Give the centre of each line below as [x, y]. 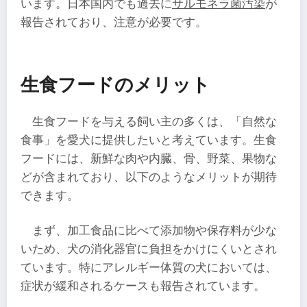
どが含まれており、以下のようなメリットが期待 [149, 177]
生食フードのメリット [115, 85]
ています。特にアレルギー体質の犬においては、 [149, 268]
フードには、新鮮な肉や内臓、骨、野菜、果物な [149, 158]
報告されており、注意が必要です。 [114, 22]
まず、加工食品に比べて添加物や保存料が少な [155, 231]
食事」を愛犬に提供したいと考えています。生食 [149, 140]
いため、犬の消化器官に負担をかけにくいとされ [149, 249]
